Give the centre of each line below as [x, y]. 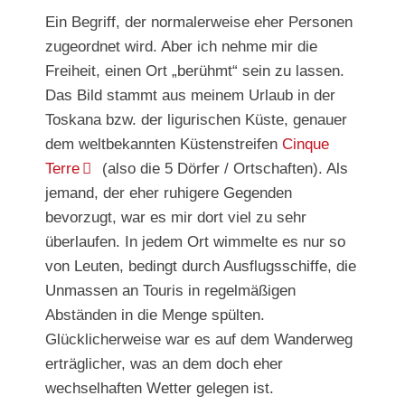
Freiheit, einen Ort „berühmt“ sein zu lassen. [195, 71]
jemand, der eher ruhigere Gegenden [169, 193]
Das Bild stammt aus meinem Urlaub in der [190, 95]
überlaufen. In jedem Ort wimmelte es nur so [195, 241]
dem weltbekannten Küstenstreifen [164, 144]
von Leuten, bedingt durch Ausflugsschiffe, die [201, 266]
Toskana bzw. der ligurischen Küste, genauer [196, 119]
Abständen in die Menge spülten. [155, 315]
